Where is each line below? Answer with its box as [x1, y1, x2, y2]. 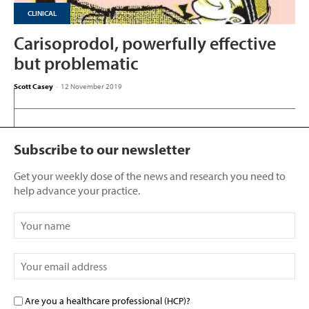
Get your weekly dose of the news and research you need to [14, 168, 286, 183]
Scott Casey [14, 81, 53, 91]
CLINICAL [28, 8, 57, 18]
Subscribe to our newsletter [14, 139, 190, 158]
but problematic [14, 51, 139, 74]
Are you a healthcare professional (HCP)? [25, 294, 190, 307]
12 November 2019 [61, 81, 122, 91]
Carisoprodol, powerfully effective [14, 31, 276, 54]
